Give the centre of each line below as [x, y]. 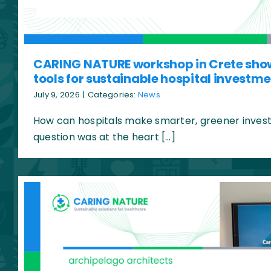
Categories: [113, 95]
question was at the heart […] [104, 137]
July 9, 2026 [56, 95]
